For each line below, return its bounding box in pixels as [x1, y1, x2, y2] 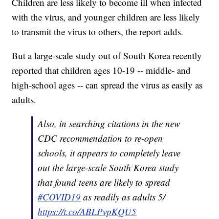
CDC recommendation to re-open [38, 132, 163, 145]
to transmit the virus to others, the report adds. [12, 25, 184, 38]
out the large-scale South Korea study [38, 161, 179, 174]
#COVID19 [38, 191, 81, 203]
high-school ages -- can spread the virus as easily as [12, 79, 203, 91]
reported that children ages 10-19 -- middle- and [12, 64, 191, 77]
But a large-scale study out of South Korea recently [12, 49, 202, 62]
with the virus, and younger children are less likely [12, 11, 200, 23]
